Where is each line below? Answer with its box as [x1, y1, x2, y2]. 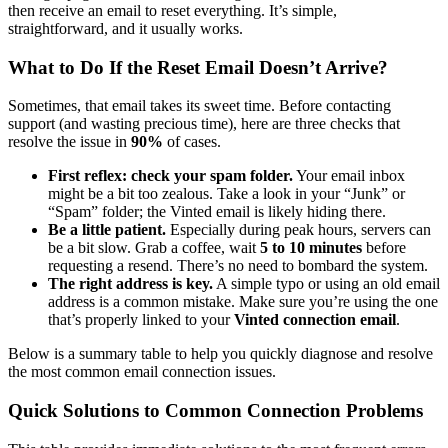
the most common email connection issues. [8, 363, 276, 381]
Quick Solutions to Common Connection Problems [8, 399, 423, 421]
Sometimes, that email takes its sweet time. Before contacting [8, 97, 391, 115]
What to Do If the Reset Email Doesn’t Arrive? [8, 56, 388, 78]
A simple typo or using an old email [213, 275, 440, 293]
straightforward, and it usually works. [8, 19, 243, 37]
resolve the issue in [8, 133, 131, 151]
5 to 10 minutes [260, 239, 362, 257]
